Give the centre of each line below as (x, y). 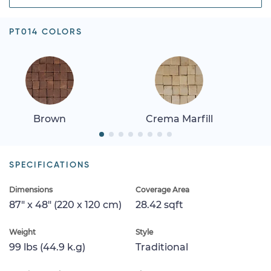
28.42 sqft (159, 204)
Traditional (162, 247)
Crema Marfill (179, 119)
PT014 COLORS (46, 32)
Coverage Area (162, 189)
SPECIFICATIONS (50, 165)
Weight (22, 232)
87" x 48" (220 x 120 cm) (65, 204)
